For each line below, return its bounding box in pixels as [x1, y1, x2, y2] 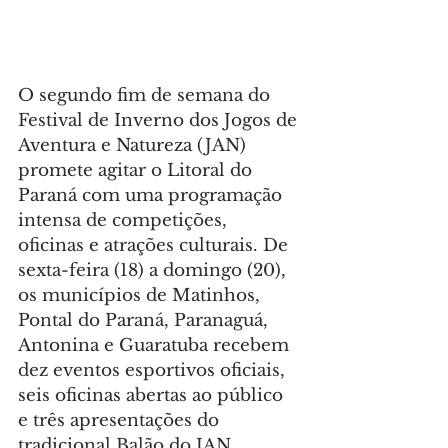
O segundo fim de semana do [18, 85, 275, 107]
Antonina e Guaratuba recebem [18, 335, 294, 357]
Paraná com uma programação [18, 185, 287, 207]
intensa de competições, [18, 210, 232, 232]
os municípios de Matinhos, [18, 285, 265, 307]
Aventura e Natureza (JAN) [18, 135, 251, 157]
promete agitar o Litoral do [18, 160, 257, 182]
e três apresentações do [18, 410, 224, 432]
